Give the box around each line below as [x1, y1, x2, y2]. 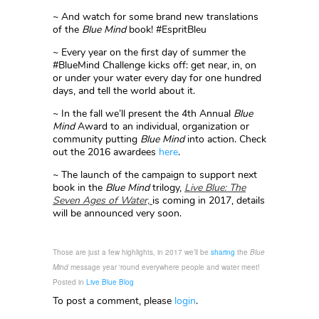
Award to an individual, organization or [75, 120, 249, 133]
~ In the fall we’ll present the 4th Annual [53, 107, 234, 120]
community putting [53, 132, 140, 146]
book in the [53, 181, 105, 194]
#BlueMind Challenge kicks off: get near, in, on [53, 58, 256, 72]
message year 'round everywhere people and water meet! [68, 262, 260, 272]
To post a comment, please [53, 294, 174, 308]
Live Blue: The [184, 181, 246, 194]
